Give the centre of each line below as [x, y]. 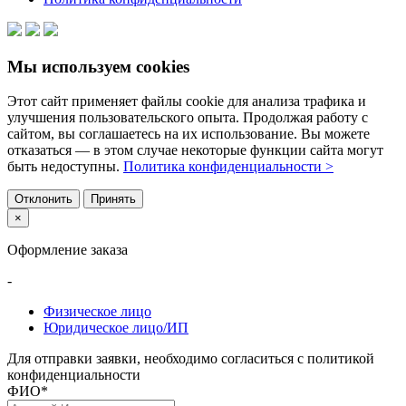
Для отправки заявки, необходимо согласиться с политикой [191, 359]
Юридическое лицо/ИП [116, 328]
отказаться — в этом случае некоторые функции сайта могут [195, 150]
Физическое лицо [97, 312]
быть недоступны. [65, 167]
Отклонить [43, 199]
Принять [113, 199]
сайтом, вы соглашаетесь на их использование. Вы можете [188, 134]
